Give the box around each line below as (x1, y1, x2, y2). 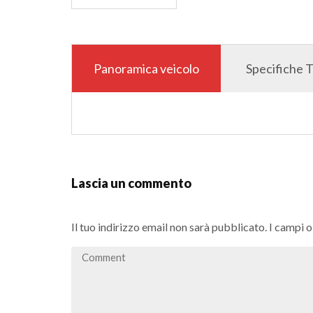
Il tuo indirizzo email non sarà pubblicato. (71, 219, 267, 233)
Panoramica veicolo (94, 60, 199, 76)
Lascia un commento (71, 175, 191, 191)
